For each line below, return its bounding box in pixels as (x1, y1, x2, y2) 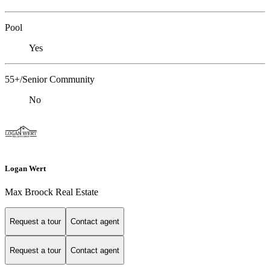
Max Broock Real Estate (5, 186, 98, 197)
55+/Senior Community (5, 74, 95, 85)
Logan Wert (5, 163, 46, 173)
